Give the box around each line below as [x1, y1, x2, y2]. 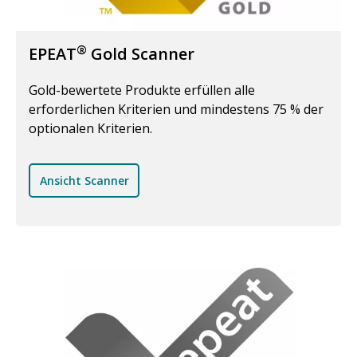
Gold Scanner [87, 43, 194, 65]
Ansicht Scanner [39, 172, 129, 188]
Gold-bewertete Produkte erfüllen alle [29, 81, 255, 99]
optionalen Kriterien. [29, 120, 152, 137]
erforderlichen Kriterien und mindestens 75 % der [29, 100, 324, 118]
